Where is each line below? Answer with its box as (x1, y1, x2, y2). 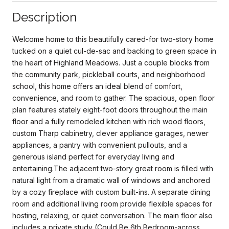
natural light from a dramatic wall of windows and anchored (12, 175, 210, 185)
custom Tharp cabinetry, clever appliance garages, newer (12, 128, 209, 138)
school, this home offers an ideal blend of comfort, (12, 81, 182, 90)
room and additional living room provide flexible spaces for (12, 199, 212, 208)
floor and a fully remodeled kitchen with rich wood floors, (12, 117, 205, 126)
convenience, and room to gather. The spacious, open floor (12, 93, 215, 102)
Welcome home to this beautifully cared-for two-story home (12, 34, 214, 43)
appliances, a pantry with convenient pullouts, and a (12, 140, 187, 149)
